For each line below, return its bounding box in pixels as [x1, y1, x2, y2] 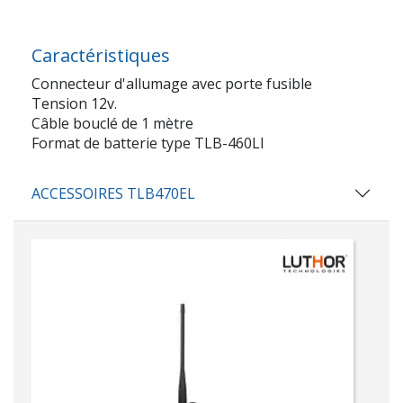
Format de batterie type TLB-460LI [31, 132, 264, 153]
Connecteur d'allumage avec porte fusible [31, 73, 312, 94]
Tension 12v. [31, 93, 117, 113]
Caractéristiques [31, 42, 170, 67]
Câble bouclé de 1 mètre [31, 112, 193, 133]
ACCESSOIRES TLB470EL [31, 183, 195, 203]
